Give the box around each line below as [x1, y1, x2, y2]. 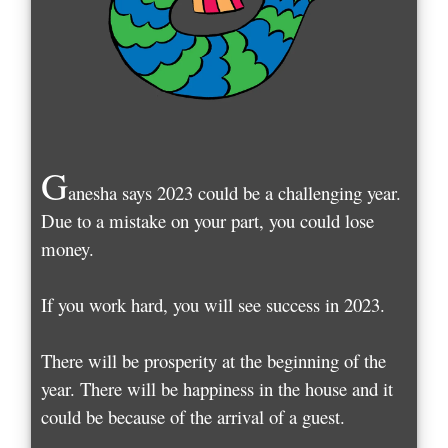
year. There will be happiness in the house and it [41, 376, 394, 402]
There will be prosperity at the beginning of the [41, 348, 387, 374]
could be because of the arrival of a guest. [41, 404, 346, 430]
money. [41, 236, 95, 262]
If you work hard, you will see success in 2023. [41, 292, 386, 318]
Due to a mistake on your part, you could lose [41, 208, 375, 234]
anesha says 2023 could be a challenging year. [68, 180, 402, 206]
